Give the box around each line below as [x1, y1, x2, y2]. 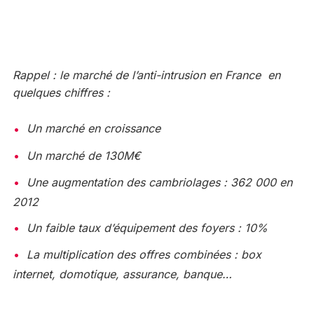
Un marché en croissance [26, 121, 161, 136]
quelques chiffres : [12, 86, 110, 100]
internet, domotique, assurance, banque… [12, 267, 232, 282]
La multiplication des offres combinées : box [26, 247, 261, 261]
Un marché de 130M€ [26, 148, 141, 163]
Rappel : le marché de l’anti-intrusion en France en [12, 68, 280, 83]
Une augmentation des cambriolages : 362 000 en [26, 175, 292, 189]
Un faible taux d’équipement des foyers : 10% [26, 220, 268, 235]
